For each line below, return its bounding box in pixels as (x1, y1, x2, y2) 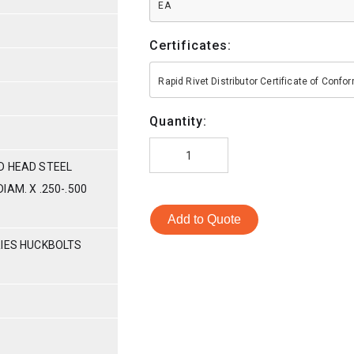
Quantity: (149, 113, 208, 129)
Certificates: (149, 37, 232, 53)
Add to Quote (168, 212, 242, 226)
